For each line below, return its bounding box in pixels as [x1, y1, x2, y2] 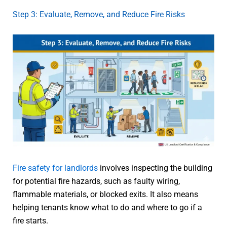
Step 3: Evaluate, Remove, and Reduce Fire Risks [13, 10, 185, 20]
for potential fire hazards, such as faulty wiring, [13, 176, 180, 186]
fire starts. [13, 216, 48, 226]
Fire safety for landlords [13, 163, 98, 173]
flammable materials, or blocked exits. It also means [13, 190, 198, 200]
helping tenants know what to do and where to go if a [13, 203, 202, 213]
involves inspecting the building [98, 163, 212, 173]
